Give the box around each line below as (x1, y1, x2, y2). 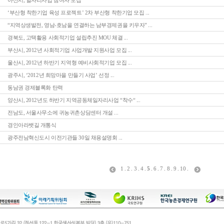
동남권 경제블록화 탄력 (7, 84, 63, 90)
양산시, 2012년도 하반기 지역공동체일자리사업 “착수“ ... (7, 97, 140, 103)
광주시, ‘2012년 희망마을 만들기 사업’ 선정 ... (7, 72, 114, 78)
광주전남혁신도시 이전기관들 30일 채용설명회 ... (7, 134, 122, 140)
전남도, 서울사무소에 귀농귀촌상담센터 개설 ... (7, 109, 118, 115)
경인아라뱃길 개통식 (7, 122, 56, 128)
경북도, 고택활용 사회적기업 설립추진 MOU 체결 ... (7, 34, 128, 40)
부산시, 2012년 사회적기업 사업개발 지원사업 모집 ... (7, 47, 132, 53)
